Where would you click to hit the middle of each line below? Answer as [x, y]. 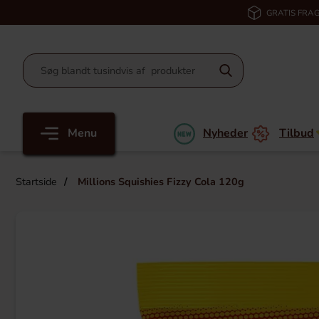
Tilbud [297, 133]
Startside [36, 182]
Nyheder [225, 133]
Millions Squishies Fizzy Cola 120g [159, 182]
